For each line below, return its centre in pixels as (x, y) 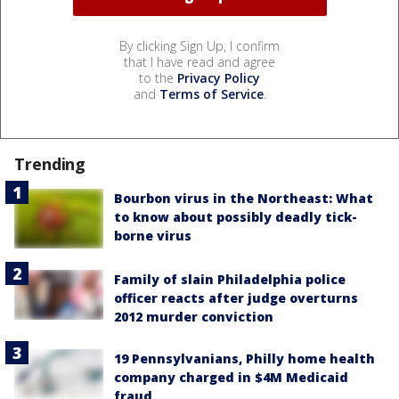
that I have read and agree (199, 62)
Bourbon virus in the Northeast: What (244, 199)
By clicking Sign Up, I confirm (199, 46)
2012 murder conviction (194, 316)
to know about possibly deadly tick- (236, 217)
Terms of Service (211, 94)
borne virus (153, 236)
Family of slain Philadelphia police (230, 279)
